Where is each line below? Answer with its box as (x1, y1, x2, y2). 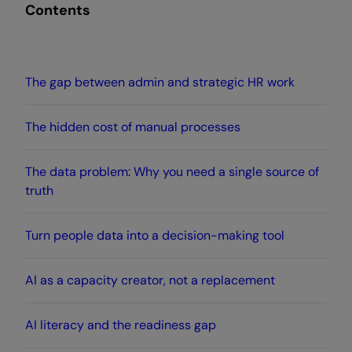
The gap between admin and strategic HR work (25, 74, 295, 91)
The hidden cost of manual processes (25, 119, 240, 136)
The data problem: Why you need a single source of (25, 163, 319, 181)
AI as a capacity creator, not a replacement (25, 272, 275, 289)
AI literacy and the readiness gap (25, 317, 216, 334)
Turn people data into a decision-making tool (25, 227, 284, 244)
